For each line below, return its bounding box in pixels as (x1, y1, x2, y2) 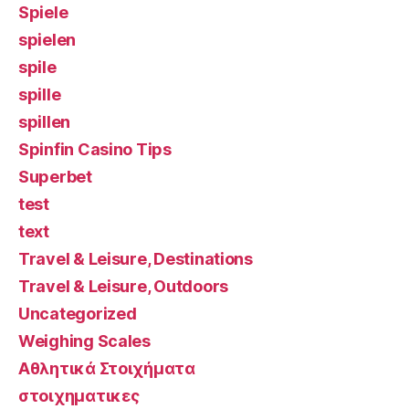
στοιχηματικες (18, 386, 140, 406)
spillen (18, 112, 71, 132)
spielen (18, 30, 77, 50)
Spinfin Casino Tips (18, 140, 172, 160)
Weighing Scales (18, 331, 151, 351)
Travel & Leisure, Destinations (18, 249, 253, 269)
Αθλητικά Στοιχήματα (18, 359, 195, 379)
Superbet (18, 167, 92, 187)
